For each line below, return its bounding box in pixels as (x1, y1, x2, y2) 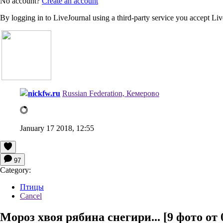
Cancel (20, 191, 42, 200)
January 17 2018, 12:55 (20, 123, 94, 132)
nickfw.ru (28, 89, 60, 98)
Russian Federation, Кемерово (62, 89, 159, 98)
